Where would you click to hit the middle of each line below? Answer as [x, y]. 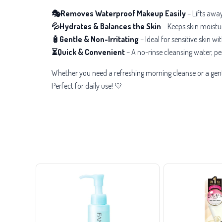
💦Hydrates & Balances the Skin [106, 26]
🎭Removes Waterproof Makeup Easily [119, 13]
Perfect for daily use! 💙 [87, 85]
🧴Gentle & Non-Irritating [95, 39]
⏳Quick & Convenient [88, 52]
